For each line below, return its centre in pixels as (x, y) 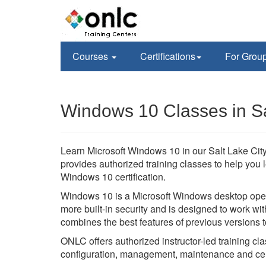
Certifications (168, 56)
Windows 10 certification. (113, 177)
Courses (91, 56)
